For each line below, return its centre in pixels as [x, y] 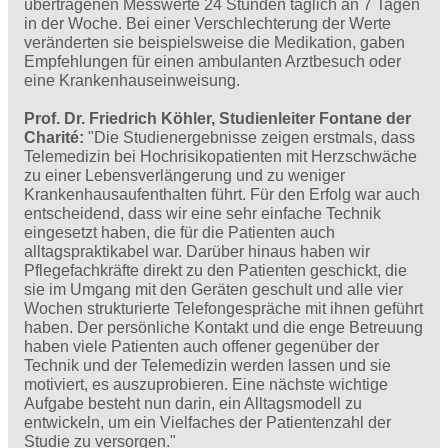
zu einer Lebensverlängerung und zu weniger [184, 176]
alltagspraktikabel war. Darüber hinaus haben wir [197, 252]
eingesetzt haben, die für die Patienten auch [179, 233]
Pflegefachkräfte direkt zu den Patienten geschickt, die [215, 271]
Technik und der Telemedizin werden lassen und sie [207, 366]
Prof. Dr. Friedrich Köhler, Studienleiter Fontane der [217, 119]
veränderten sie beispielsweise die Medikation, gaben [214, 42]
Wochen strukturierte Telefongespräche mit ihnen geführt [223, 309]
